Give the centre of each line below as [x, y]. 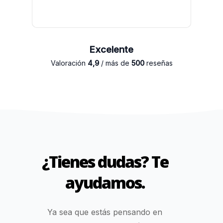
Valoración [69, 63]
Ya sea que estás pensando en [105, 212]
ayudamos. [105, 183]
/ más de [115, 63]
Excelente [111, 49]
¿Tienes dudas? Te [105, 162]
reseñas [158, 63]
